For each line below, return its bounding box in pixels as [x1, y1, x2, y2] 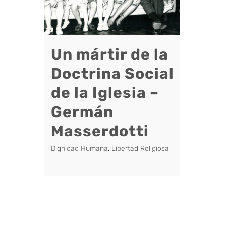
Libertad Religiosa [111, 144, 169, 153]
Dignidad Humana [51, 144, 108, 153]
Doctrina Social [51, 64, 174, 83]
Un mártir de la [51, 45, 168, 64]
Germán [51, 102, 114, 121]
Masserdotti [51, 122, 149, 140]
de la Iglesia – [51, 83, 159, 102]
